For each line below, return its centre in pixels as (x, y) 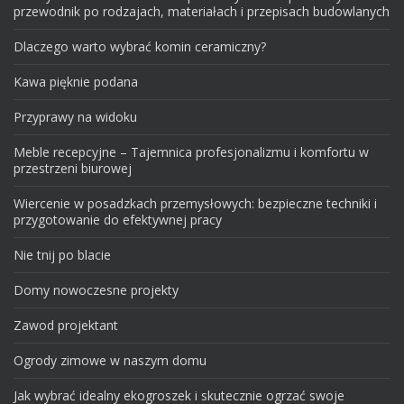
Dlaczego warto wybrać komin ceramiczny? (140, 46)
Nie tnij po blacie (62, 254)
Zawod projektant (66, 325)
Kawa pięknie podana (76, 81)
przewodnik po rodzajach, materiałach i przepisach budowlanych (202, 11)
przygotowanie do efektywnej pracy (118, 219)
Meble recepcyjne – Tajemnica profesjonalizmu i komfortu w (191, 151)
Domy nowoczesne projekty (96, 289)
